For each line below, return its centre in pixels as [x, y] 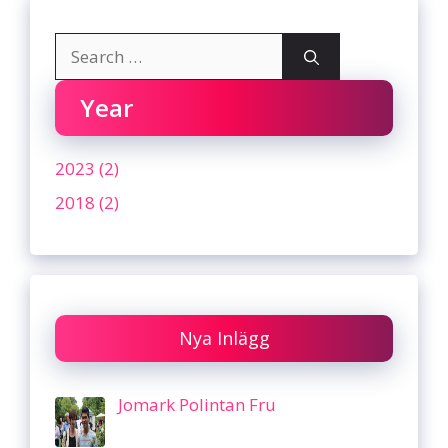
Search [80, 45]
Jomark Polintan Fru [196, 404]
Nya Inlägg [224, 337]
